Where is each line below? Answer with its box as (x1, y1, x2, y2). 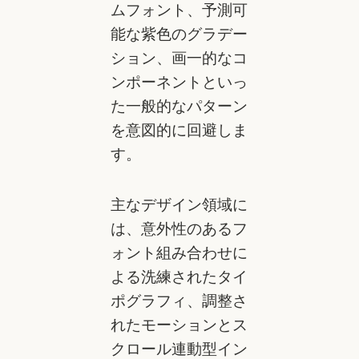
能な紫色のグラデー (110, 23, 248, 43)
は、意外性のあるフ (110, 218, 248, 238)
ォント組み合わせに (110, 242, 248, 262)
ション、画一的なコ (110, 47, 248, 67)
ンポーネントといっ (110, 71, 248, 91)
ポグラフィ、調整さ (110, 290, 248, 310)
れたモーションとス (110, 314, 248, 334)
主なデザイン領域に (110, 194, 248, 214)
